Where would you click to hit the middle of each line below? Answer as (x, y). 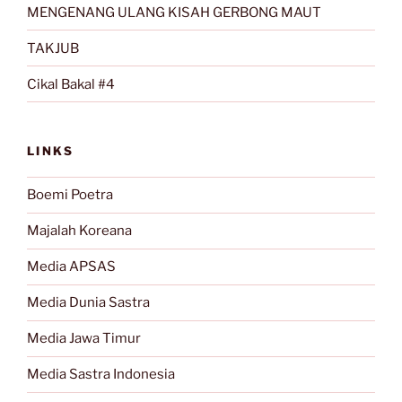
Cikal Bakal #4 (71, 84)
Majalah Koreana (79, 231)
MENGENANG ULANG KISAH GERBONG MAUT (174, 12)
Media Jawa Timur (84, 339)
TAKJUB (53, 48)
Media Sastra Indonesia (101, 375)
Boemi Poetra (70, 195)
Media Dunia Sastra (88, 303)
